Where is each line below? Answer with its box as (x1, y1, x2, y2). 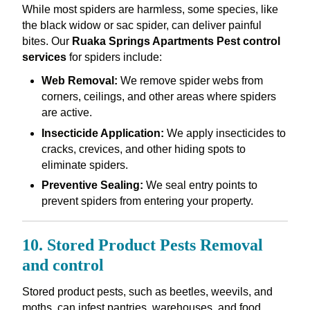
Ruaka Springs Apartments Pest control (71, 35, 280, 48)
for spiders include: (66, 51, 162, 64)
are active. (41, 107, 92, 119)
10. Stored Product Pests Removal (21, 236, 263, 255)
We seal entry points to (143, 179, 257, 192)
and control (21, 256, 104, 275)
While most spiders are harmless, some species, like (21, 3, 278, 16)
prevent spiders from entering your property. (41, 195, 253, 208)
